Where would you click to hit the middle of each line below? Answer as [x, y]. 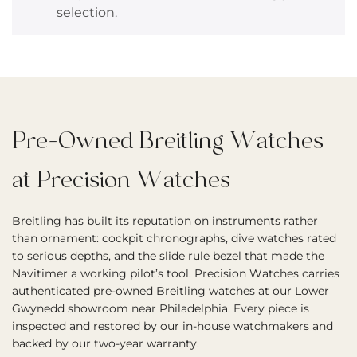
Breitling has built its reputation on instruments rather [165, 221]
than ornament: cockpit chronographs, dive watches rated [174, 238]
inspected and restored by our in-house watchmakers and [173, 326]
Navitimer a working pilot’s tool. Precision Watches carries [176, 273]
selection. [87, 12]
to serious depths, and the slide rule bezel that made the [168, 256]
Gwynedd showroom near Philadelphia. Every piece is [161, 308]
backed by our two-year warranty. [106, 343]
